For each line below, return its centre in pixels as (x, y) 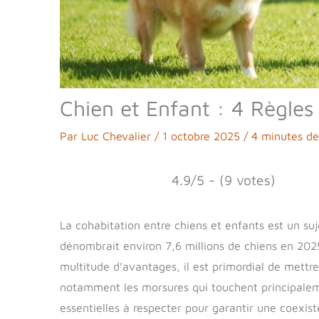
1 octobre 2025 (203, 136)
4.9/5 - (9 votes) (224, 179)
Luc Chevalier (118, 136)
